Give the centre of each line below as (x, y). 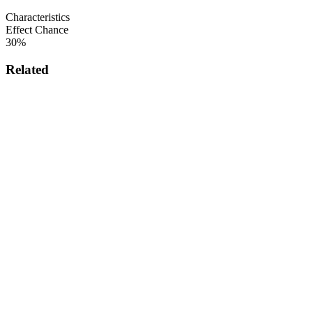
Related (27, 70)
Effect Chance (37, 30)
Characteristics (38, 17)
